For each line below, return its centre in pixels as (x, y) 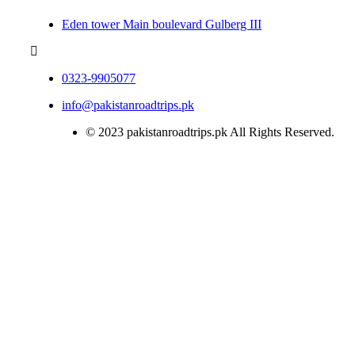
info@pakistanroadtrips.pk (128, 105)
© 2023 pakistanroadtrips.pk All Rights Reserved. (210, 132)
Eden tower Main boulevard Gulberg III (162, 25)
